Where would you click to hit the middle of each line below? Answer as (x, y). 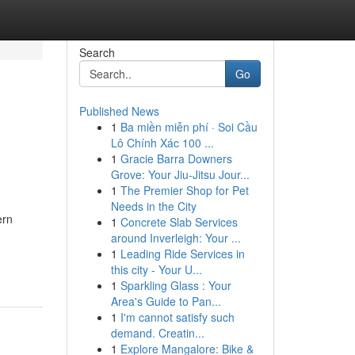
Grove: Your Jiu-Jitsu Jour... (180, 174)
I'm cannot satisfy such (177, 317)
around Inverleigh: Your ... (176, 238)
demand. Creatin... (157, 333)
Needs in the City (153, 206)
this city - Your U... (156, 269)
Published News (119, 111)
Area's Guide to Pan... (166, 301)
